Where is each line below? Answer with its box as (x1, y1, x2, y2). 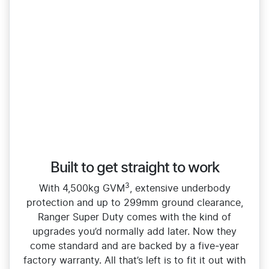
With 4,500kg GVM (38, 184, 125, 194)
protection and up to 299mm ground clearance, (26, 198, 243, 208)
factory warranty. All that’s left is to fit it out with (23, 256, 246, 266)
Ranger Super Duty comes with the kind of (38, 213, 231, 223)
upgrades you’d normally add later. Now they (32, 227, 237, 237)
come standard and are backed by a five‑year (30, 241, 239, 252)
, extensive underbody (129, 184, 231, 194)
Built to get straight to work (50, 161, 219, 176)
